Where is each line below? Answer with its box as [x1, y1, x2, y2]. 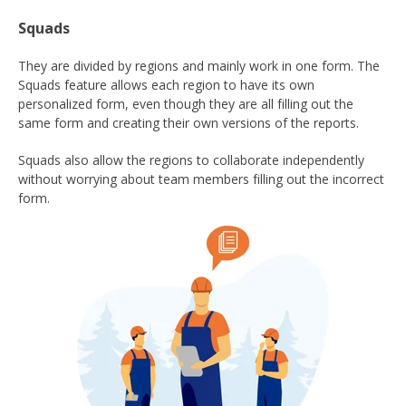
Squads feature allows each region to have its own [18, 76, 314, 94]
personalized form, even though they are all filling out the [18, 95, 353, 113]
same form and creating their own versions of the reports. [18, 114, 359, 132]
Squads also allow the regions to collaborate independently [18, 150, 364, 169]
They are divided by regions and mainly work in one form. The [18, 57, 380, 75]
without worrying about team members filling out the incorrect [18, 169, 384, 188]
